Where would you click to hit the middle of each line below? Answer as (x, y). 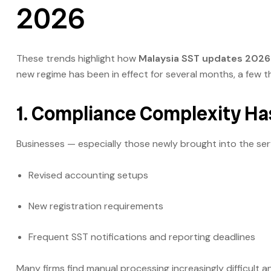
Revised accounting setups (88, 175)
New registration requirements (96, 206)
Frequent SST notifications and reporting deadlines (142, 237)
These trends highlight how (77, 59)
